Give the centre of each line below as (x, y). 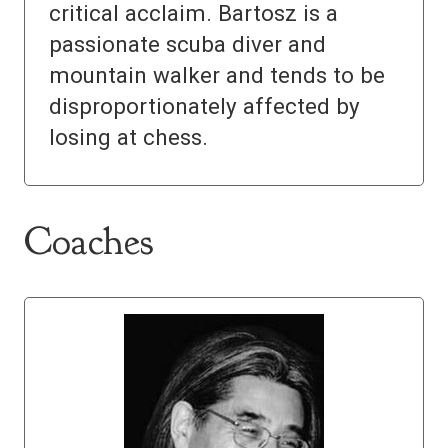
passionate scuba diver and (187, 44)
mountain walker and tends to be (217, 75)
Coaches (88, 241)
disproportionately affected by (204, 106)
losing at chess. (128, 137)
